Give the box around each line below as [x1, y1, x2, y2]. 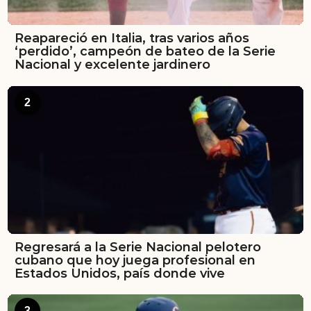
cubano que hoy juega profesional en [15, 252, 255, 268]
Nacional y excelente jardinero [15, 57, 210, 73]
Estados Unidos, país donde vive [15, 265, 225, 281]
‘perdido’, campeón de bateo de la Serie [15, 44, 276, 60]
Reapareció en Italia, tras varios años [15, 31, 249, 47]
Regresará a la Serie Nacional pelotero [15, 239, 261, 255]
